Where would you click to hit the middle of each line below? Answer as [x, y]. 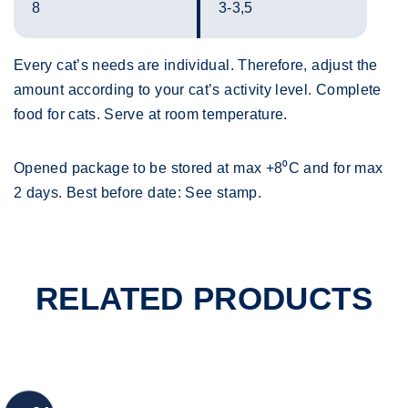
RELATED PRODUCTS [204, 299]
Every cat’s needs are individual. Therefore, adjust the [196, 66]
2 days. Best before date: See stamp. [138, 193]
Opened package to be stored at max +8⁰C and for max [199, 168]
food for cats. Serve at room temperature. [151, 115]
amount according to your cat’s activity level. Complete [198, 90]
